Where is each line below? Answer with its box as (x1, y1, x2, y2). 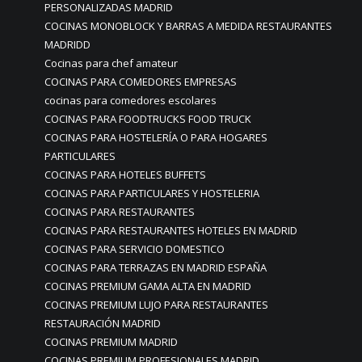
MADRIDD (44, 37, 90, 52)
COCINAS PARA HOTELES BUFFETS (44, 167, 206, 182)
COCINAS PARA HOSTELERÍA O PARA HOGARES (44, 130, 267, 145)
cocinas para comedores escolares (44, 93, 217, 107)
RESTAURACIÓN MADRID (44, 316, 161, 330)
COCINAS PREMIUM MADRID (44, 335, 178, 349)
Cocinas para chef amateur (44, 56, 178, 70)
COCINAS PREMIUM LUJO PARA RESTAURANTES (44, 297, 268, 312)
